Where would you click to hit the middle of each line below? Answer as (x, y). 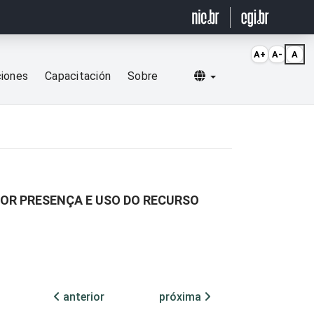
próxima (182, 297)
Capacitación (78, 76)
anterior (82, 297)
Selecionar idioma (260, 76)
